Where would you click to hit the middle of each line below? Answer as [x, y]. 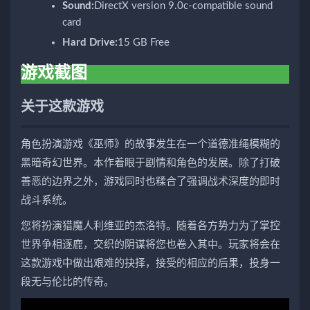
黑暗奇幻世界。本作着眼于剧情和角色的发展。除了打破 [151, 163]
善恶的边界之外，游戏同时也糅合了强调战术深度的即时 [151, 182]
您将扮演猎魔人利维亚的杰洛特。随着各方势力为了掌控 [151, 226]
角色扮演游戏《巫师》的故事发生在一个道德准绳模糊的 [151, 145]
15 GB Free [144, 43]
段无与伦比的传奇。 [67, 282]
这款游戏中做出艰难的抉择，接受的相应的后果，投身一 [151, 264]
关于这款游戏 [62, 108]
